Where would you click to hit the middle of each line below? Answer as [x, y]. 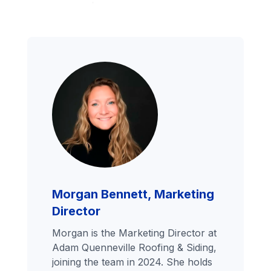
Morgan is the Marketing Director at [135, 233]
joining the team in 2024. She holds [132, 262]
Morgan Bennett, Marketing [133, 194]
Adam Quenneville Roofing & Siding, [135, 248]
